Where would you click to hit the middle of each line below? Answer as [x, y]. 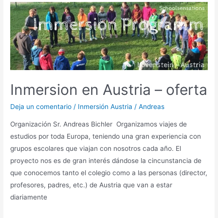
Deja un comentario [41, 106]
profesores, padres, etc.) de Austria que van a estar [91, 185]
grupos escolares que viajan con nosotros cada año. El [96, 148]
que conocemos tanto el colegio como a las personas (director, [109, 173]
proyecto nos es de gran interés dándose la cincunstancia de [106, 160]
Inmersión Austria [105, 106]
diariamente [29, 197]
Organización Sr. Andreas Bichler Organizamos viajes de [99, 124]
